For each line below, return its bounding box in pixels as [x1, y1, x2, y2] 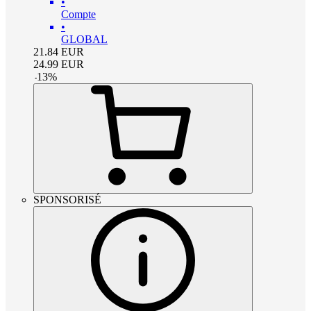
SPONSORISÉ [33, 194, 101, 206]
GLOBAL [61, 33, 108, 46]
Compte [61, 8, 96, 21]
